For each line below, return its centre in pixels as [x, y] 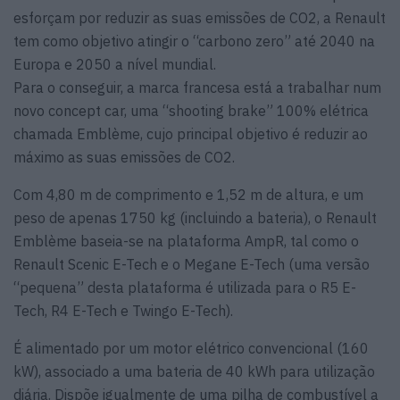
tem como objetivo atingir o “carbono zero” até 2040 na [194, 42]
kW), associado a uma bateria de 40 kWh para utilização [194, 372]
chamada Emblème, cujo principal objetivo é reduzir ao [191, 134]
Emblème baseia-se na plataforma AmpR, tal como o [186, 242]
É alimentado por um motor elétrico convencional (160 [191, 349]
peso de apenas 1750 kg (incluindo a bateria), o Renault [195, 218]
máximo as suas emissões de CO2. [124, 158]
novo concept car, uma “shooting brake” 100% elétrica [191, 111]
